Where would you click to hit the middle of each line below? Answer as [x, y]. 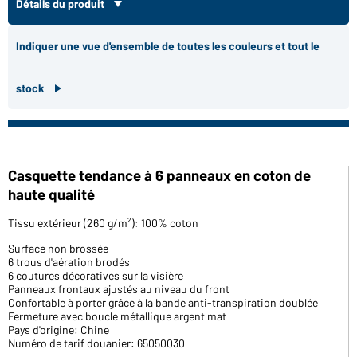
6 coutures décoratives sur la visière [96, 275]
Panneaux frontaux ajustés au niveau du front [119, 288]
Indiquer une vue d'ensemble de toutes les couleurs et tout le [168, 45]
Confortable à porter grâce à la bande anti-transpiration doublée [163, 302]
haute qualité [51, 194]
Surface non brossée [58, 248]
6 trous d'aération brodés [69, 261]
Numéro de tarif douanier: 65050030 [96, 343]
